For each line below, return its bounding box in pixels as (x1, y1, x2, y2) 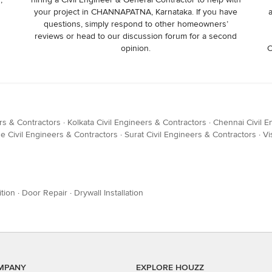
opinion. (121, 43, 151, 53)
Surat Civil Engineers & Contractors (124, 129, 256, 140)
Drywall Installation (74, 188, 143, 198)
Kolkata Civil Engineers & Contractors (67, 117, 206, 127)
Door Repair (22, 188, 67, 198)
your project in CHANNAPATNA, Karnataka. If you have (34, 7, 238, 17)
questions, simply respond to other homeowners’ (43, 19, 228, 29)
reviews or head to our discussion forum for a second (35, 31, 237, 41)
